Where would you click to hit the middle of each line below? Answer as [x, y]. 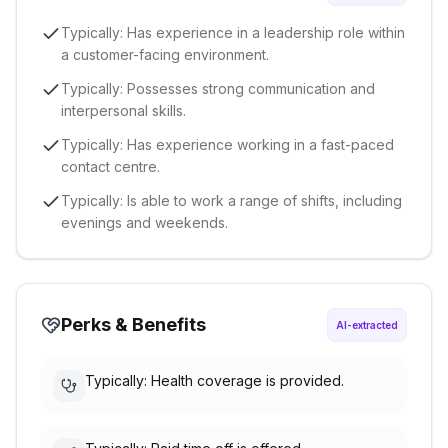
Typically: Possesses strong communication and [218, 88]
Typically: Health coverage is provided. [214, 380]
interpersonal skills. [123, 110]
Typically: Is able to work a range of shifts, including [231, 200]
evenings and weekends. [144, 222]
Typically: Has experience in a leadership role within [233, 32]
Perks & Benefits [133, 324]
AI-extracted [367, 325]
